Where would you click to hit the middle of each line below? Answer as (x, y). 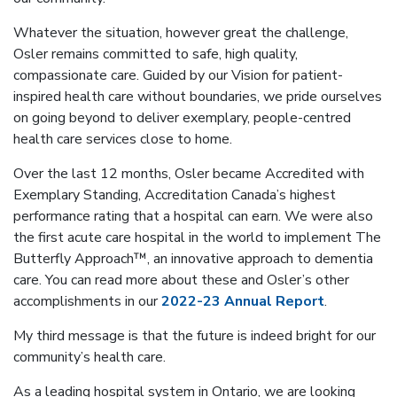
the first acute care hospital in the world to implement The (197, 237)
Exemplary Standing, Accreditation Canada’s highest (175, 195)
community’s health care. (90, 357)
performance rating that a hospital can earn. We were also (193, 216)
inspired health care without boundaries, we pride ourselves (198, 96)
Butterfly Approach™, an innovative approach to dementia (193, 258)
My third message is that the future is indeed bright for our (195, 335)
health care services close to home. (123, 139)
